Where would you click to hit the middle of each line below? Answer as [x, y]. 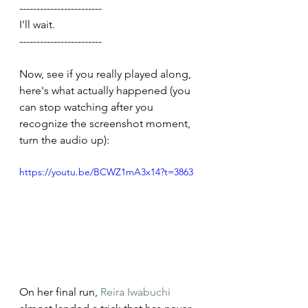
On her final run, [60, 291]
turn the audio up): [64, 140]
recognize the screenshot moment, [106, 124]
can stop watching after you [88, 107]
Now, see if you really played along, [107, 74]
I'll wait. [37, 25]
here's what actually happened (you [106, 91]
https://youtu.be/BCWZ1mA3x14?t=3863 [106, 172]
